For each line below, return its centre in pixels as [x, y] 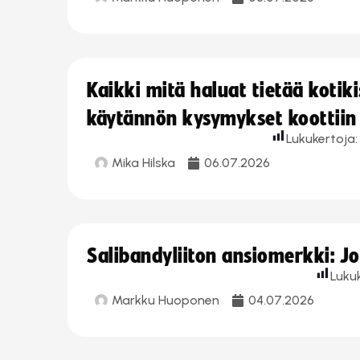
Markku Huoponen [166, 300]
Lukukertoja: [322, 139]
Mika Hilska [143, 163]
